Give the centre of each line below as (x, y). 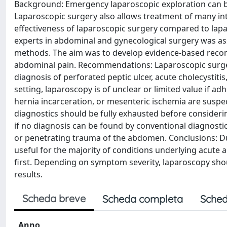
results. (28, 174)
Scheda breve (54, 198)
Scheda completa (143, 199)
